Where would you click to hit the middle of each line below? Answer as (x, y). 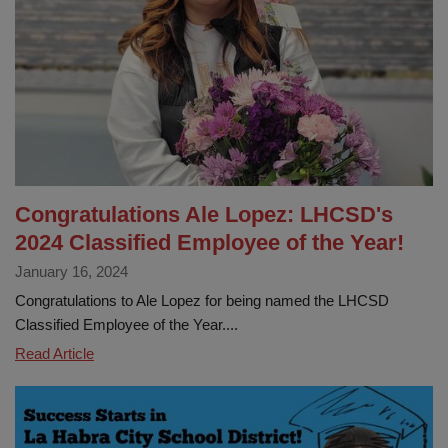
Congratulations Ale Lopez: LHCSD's (204, 215)
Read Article (54, 354)
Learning (121, 128)
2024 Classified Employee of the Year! (209, 243)
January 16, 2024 (71, 272)
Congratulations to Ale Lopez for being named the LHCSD (202, 301)
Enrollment (128, 32)
